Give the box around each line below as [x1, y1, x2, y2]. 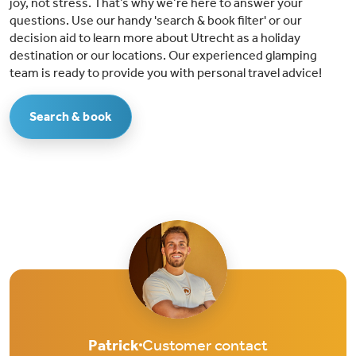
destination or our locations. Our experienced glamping [10, 48, 317, 64]
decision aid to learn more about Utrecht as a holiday [10, 30, 300, 46]
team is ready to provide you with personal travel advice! [10, 65, 322, 81]
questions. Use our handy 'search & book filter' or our [10, 13, 302, 29]
